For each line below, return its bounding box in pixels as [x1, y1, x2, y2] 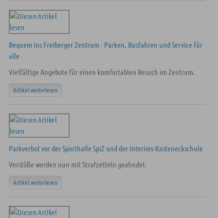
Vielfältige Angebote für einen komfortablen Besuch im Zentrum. [8, 67, 195, 76]
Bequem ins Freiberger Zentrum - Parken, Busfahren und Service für [8, 40, 202, 49]
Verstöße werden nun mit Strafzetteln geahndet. [8, 160, 147, 169]
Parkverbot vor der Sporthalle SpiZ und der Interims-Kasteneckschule [8, 144, 203, 153]
